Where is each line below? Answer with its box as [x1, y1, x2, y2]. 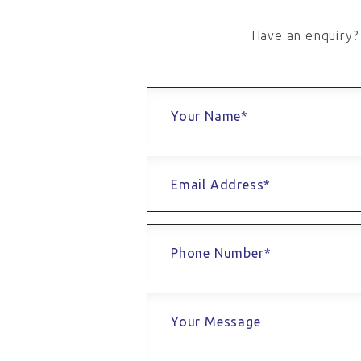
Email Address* [171, 177, 272, 193]
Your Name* [171, 109, 248, 124]
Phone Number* [171, 246, 272, 261]
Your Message [171, 314, 261, 330]
